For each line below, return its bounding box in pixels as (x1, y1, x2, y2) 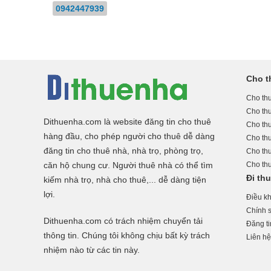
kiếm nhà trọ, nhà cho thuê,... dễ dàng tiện (44, 175, 206, 184)
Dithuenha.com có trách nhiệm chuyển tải (44, 216, 203, 226)
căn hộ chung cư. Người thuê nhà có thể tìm (44, 160, 213, 170)
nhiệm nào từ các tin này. (44, 245, 140, 255)
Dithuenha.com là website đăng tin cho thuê (44, 117, 211, 126)
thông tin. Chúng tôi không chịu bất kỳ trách (44, 230, 210, 240)
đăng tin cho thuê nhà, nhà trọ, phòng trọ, (44, 146, 203, 155)
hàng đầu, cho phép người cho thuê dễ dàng (44, 131, 215, 141)
